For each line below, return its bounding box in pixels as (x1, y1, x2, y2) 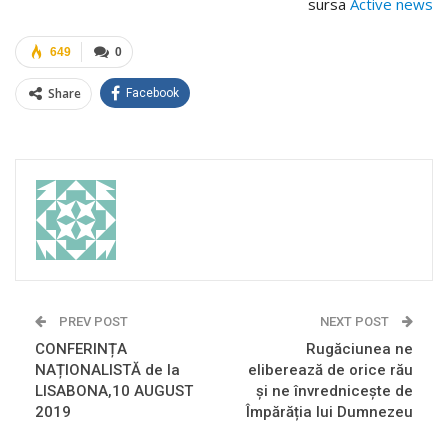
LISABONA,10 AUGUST (35, 381, 193, 400)
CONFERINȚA (35, 339, 127, 358)
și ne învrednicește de (256, 381, 413, 400)
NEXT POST (320, 313, 392, 329)
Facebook (126, 85, 179, 100)
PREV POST (56, 313, 128, 329)
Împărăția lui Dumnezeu (246, 402, 413, 421)
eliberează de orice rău (248, 360, 413, 379)
